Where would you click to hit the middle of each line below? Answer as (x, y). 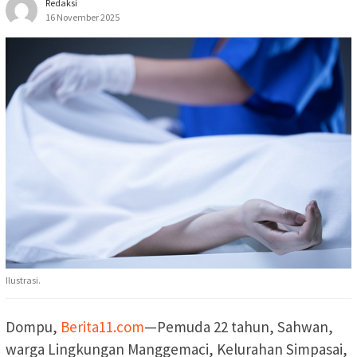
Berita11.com (102, 327)
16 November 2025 (82, 18)
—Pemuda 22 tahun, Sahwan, (239, 327)
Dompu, (33, 327)
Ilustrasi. (23, 280)
